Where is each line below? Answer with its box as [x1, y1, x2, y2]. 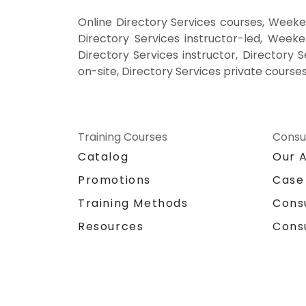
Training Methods [78, 195, 189, 211]
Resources [78, 218, 144, 234]
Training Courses [78, 128, 167, 145]
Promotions [78, 171, 151, 188]
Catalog [78, 148, 129, 165]
